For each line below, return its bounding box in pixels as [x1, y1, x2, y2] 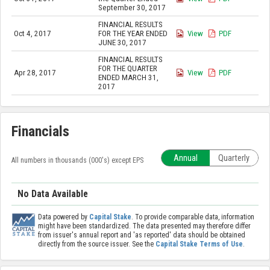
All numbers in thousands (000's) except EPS [11, 155, 143, 165]
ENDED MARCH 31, [98, 73, 159, 83]
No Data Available [17, 188, 88, 200]
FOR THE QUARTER [98, 64, 157, 74]
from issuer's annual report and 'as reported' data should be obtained [37, 231, 245, 240]
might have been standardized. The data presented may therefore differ [37, 222, 251, 231]
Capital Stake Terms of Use [155, 240, 243, 249]
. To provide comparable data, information [131, 213, 254, 222]
